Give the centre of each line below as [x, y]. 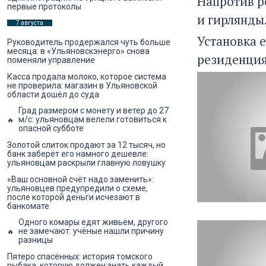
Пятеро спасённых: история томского [80, 256]
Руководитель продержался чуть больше [89, 42]
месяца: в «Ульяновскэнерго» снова [78, 51]
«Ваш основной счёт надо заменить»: [80, 179]
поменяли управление [51, 60]
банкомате [28, 206]
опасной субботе [51, 129]
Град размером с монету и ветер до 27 [94, 111]
